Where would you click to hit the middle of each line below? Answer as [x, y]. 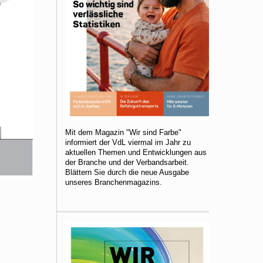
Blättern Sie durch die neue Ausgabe [127, 173]
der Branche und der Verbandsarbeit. [127, 163]
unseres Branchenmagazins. [114, 183]
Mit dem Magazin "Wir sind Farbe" [123, 133]
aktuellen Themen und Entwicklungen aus [136, 153]
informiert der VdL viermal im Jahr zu [128, 143]
